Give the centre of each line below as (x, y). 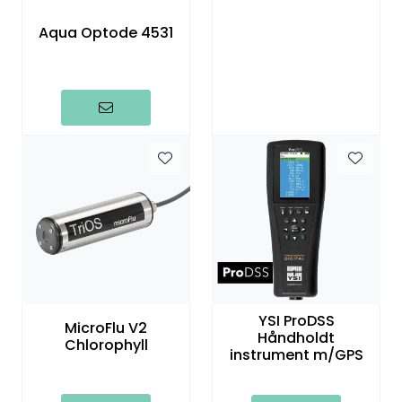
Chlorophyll (106, 345)
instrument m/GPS (296, 354)
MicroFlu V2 (106, 328)
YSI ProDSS (296, 320)
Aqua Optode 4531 (106, 32)
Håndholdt (296, 337)
